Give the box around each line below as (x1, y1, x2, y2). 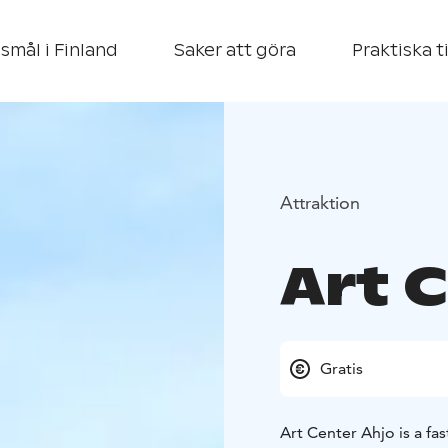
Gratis (320, 359, 363, 379)
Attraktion (280, 190, 360, 214)
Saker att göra (174, 40, 296, 61)
